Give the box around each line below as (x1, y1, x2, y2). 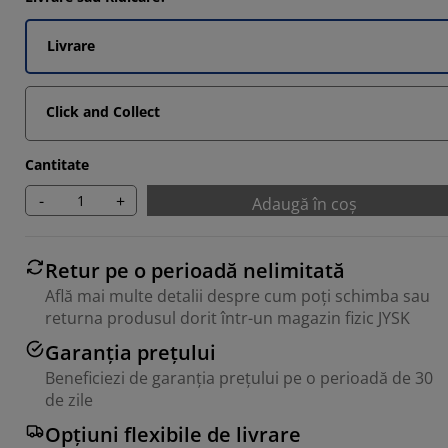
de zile (45, 389, 93, 411)
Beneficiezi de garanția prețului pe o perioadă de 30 (45, 367, 433, 389)
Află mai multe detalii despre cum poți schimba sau (45, 285, 430, 307)
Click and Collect (46, 102, 160, 121)
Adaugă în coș (251, 193, 357, 215)
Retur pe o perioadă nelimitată (45, 257, 345, 284)
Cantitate (25, 155, 89, 174)
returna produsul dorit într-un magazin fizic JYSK (45, 307, 410, 329)
